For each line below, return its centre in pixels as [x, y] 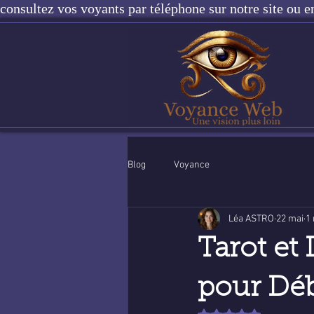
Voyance [192, 165]
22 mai [290, 219]
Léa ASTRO [251, 219]
